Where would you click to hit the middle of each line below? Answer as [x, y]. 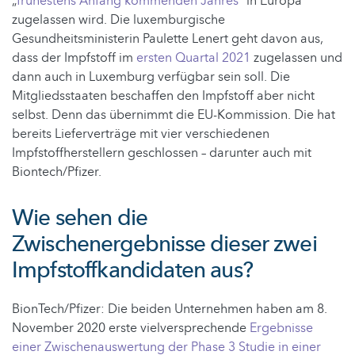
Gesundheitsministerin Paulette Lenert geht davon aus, [168, 38]
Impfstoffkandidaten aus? [132, 270]
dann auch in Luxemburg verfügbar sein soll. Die [151, 76]
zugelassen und [296, 57]
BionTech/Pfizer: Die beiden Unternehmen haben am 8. [170, 309]
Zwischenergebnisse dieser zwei [164, 244]
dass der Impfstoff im [74, 57]
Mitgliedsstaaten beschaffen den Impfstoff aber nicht [163, 95]
